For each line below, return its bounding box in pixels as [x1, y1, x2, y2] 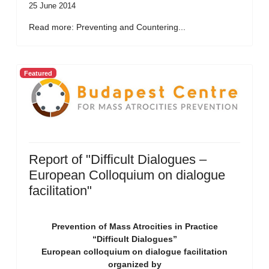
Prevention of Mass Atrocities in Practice [51, 222, 218, 231]
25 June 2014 [29, 1, 76, 10]
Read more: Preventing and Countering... [29, 22, 186, 32]
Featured [23, 69, 52, 77]
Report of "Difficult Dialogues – [29, 152, 207, 167]
